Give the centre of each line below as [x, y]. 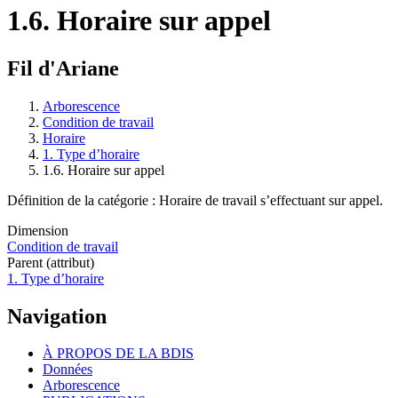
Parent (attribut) [51, 262]
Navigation [57, 316]
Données [68, 370]
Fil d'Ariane [63, 68]
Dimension [38, 230]
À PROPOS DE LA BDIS [118, 354]
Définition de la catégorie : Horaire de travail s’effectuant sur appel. [195, 200]
